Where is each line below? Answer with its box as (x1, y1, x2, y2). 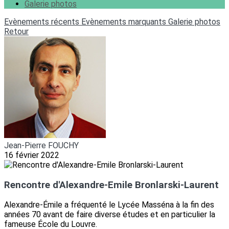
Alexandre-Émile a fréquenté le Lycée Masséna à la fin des (4, 200, 214, 210)
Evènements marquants (81, 17, 168, 27)
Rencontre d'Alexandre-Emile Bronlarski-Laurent (4, 179, 219, 191)
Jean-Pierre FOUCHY (4, 141, 79, 150)
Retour (4, 27, 29, 36)
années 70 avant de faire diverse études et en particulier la (4, 210, 215, 220)
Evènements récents (4, 17, 81, 27)
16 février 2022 (4, 150, 59, 160)
